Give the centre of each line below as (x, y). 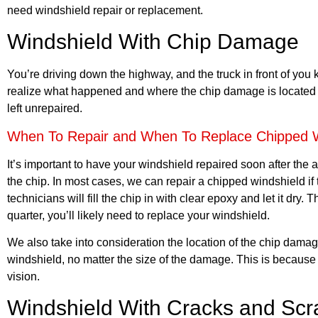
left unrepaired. (46, 109)
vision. (23, 276)
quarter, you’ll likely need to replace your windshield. (140, 215)
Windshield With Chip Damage (153, 42)
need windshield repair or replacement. (105, 10)
